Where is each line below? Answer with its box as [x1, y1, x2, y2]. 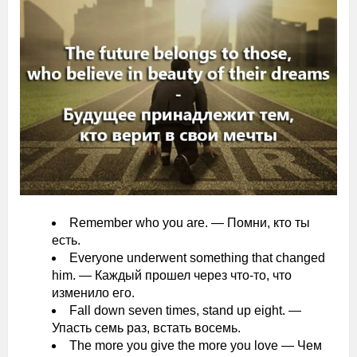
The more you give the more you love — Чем [69, 339, 322, 353]
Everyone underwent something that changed [69, 251, 325, 265]
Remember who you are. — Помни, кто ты [69, 216, 310, 230]
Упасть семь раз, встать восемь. [52, 321, 241, 335]
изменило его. [52, 286, 135, 300]
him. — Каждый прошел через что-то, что [52, 269, 292, 283]
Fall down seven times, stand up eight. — [69, 304, 301, 318]
